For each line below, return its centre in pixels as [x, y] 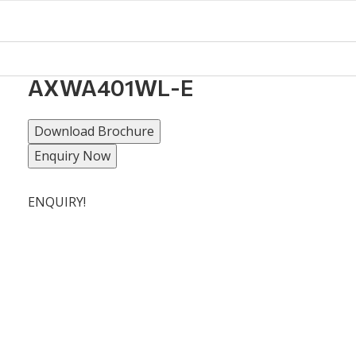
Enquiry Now [73, 156]
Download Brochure [95, 131]
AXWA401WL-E [111, 87]
